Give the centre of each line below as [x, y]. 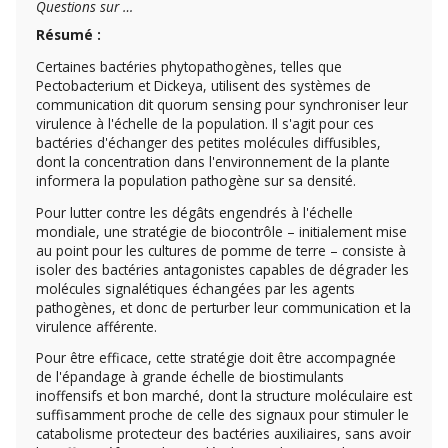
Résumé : [68, 34]
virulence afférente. [96, 326]
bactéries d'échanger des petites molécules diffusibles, [208, 142]
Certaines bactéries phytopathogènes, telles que [189, 66]
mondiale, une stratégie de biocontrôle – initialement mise [221, 231]
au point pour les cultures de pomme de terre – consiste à [221, 250]
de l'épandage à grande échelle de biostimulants [190, 377]
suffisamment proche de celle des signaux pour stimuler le [222, 415]
